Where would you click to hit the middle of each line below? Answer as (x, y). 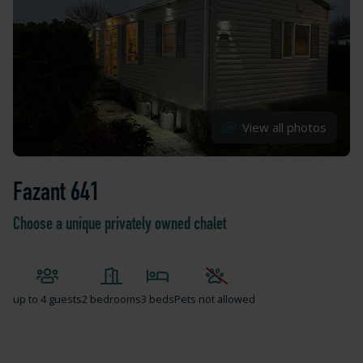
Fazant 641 (56, 192)
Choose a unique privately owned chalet (120, 224)
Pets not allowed (215, 299)
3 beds (158, 299)
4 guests (61, 299)
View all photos (284, 128)
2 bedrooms (111, 299)
